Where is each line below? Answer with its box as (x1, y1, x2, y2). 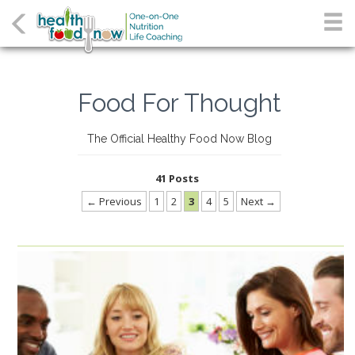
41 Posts (155, 171, 199, 185)
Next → (240, 194, 276, 208)
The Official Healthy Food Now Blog (86, 132, 272, 145)
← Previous (86, 194, 142, 208)
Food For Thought (77, 88, 281, 117)
